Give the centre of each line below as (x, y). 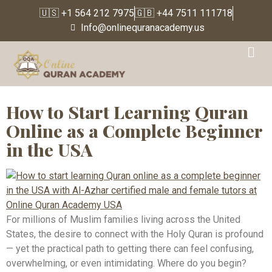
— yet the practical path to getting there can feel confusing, (130, 248)
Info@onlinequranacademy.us (143, 28)
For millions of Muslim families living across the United (123, 219)
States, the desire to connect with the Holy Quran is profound (135, 234)
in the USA (49, 149)
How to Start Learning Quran (127, 111)
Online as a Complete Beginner (134, 130)
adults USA (66, 80)
